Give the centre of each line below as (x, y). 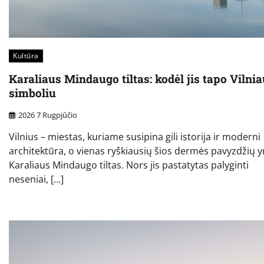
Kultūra (26, 56)
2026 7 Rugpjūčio (48, 115)
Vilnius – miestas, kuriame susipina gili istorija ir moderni (135, 136)
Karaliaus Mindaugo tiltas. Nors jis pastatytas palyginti (129, 165)
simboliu (32, 93)
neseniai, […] (36, 179)
